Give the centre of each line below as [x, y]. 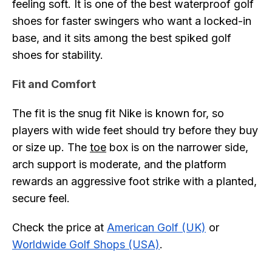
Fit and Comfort [54, 84]
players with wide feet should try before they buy [135, 130]
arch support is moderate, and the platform [119, 164]
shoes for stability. [58, 55]
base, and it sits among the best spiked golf [122, 38]
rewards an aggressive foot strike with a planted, [134, 181]
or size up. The [51, 147]
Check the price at [59, 227]
